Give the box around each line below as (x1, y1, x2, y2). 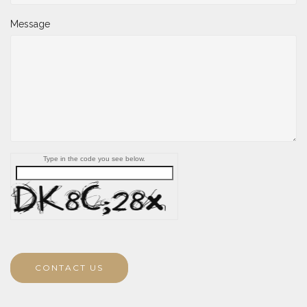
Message (10, 19, 50, 30)
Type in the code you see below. (43, 155, 145, 163)
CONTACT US (35, 262, 103, 273)
